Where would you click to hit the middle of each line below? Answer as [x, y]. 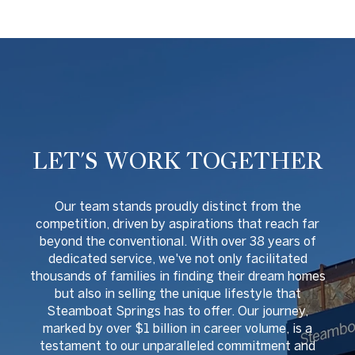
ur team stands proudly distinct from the [182, 206]
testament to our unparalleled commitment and [177, 346]
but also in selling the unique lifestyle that [177, 294]
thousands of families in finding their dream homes [177, 276]
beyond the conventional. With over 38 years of [177, 241]
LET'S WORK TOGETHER [177, 160]
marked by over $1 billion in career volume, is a [177, 328]
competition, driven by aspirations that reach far [177, 224]
